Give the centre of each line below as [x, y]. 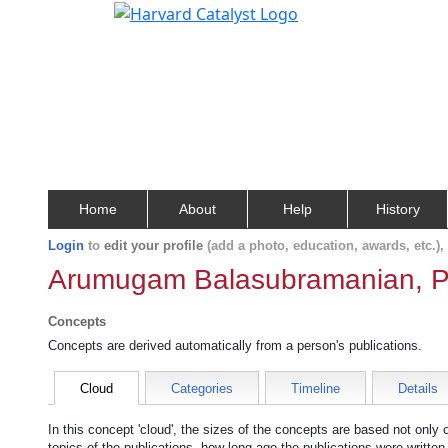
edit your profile [153, 245]
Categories [202, 388]
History [397, 209]
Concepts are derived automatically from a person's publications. [235, 345]
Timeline [315, 388]
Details [418, 388]
